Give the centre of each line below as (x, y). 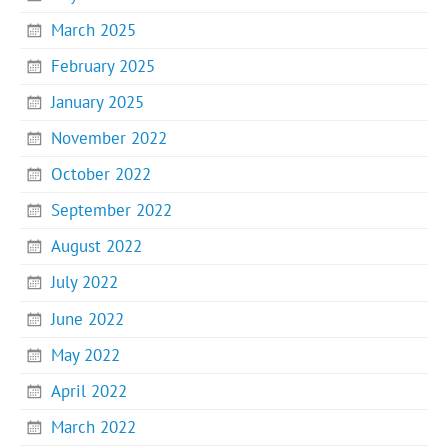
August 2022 (97, 246)
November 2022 (109, 138)
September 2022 (112, 210)
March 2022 (94, 426)
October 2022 (101, 174)
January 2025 (98, 102)
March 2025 (94, 30)
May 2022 (86, 354)
